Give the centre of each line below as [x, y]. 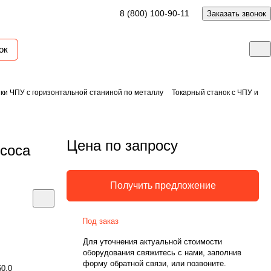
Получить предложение [163, 185]
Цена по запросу [122, 145]
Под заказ [100, 221]
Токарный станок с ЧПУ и [215, 93]
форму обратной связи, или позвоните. [155, 263]
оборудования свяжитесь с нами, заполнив [162, 253]
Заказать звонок [237, 14]
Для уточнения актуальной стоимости [152, 242]
